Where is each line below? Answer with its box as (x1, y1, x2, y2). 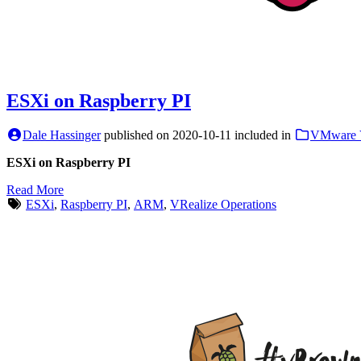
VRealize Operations (170, 197, 276, 212)
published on (104, 128, 172, 143)
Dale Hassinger (23, 128, 101, 143)
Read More (6, 183, 64, 197)
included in (234, 128, 294, 143)
